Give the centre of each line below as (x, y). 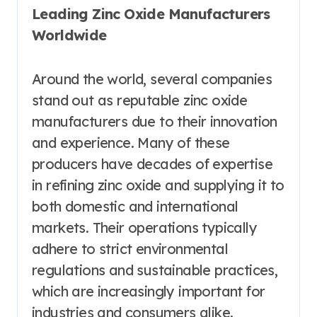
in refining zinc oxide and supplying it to (158, 185)
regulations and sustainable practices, (155, 270)
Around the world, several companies (152, 79)
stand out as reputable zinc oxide (140, 100)
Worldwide (69, 35)
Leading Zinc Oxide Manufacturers (151, 13)
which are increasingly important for (149, 291)
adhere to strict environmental (130, 248)
